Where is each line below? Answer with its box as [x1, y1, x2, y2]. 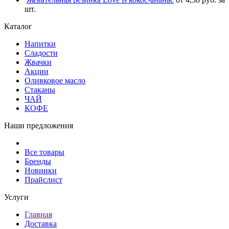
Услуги [4, 192, 29, 201]
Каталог [4, 21, 32, 31]
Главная [25, 210, 52, 219]
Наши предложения [4, 121, 73, 130]
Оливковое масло [25, 76, 85, 85]
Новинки [25, 166, 57, 175]
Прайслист [25, 175, 62, 184]
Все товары [25, 147, 64, 156]
